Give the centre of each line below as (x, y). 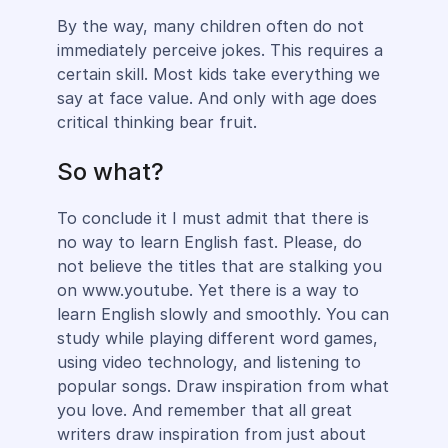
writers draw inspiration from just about (211, 434)
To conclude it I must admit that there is (212, 218)
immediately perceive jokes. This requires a (219, 50)
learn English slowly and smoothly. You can (222, 314)
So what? (110, 171)
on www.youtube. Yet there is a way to (207, 290)
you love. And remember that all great (204, 410)
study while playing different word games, (217, 338)
